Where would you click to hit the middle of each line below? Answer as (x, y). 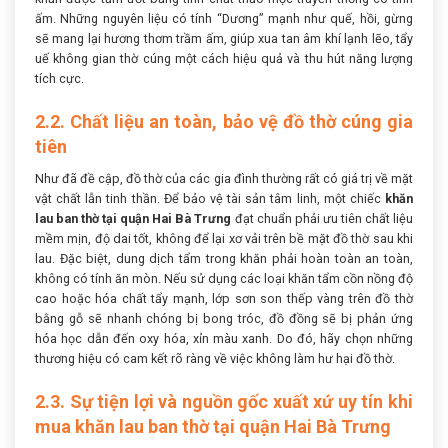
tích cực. (59, 79)
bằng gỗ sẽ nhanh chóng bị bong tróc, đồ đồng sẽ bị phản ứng (224, 319)
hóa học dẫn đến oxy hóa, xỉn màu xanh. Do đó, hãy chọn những (224, 339)
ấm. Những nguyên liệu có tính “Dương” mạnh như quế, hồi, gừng (224, 19)
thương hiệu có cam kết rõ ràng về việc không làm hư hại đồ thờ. (215, 359)
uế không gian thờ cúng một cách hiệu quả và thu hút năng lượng (224, 59)
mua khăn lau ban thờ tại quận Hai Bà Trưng (213, 427)
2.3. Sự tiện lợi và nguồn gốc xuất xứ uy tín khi (224, 402)
